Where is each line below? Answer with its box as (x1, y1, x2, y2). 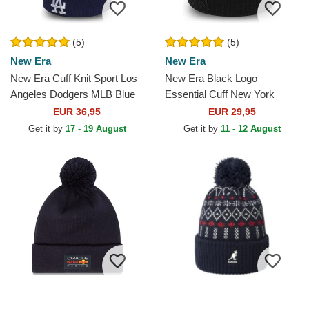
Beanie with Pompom (10, 104, 106, 117)
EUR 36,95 (53, 106, 101, 118)
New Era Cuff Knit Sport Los (10, 72, 137, 85)
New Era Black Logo (165, 72, 257, 85)
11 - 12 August (220, 123, 281, 134)
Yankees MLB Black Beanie (165, 104, 290, 117)
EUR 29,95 (208, 106, 256, 118)
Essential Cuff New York (165, 88, 275, 101)
